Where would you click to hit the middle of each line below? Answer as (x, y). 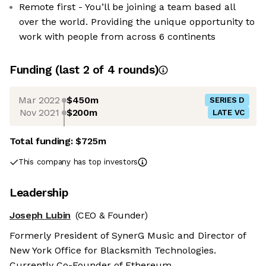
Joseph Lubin (40, 216)
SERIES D (227, 100)
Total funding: (43, 141)
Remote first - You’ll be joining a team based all (127, 7)
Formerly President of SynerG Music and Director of (128, 236)
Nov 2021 (39, 112)
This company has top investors (78, 162)
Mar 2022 (39, 100)
